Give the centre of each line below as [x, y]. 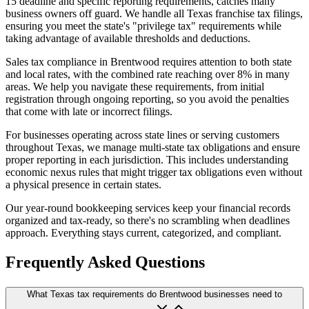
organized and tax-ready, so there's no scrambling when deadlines [148, 221]
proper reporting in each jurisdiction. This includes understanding [147, 160]
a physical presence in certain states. [83, 185]
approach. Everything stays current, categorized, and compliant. [143, 233]
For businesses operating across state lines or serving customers [142, 135]
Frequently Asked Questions [105, 262]
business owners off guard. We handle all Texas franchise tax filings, [154, 14]
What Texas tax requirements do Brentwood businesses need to [154, 294]
